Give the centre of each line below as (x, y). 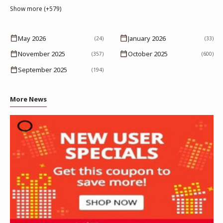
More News (28, 99)
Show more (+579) (35, 8)
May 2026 (32, 38)
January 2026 (147, 38)
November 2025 (41, 54)
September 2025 (42, 70)
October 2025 (148, 54)
